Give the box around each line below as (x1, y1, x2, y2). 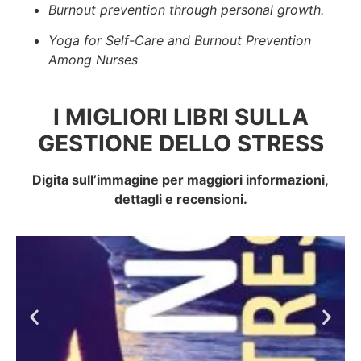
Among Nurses (48, 52, 138, 68)
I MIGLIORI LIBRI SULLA (52, 102, 309, 131)
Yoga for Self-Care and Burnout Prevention (48, 32, 311, 49)
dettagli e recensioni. (114, 190, 247, 207)
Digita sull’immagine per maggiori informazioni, (32, 171, 329, 188)
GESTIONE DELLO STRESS (37, 129, 324, 157)
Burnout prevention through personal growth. (48, 2, 324, 19)
